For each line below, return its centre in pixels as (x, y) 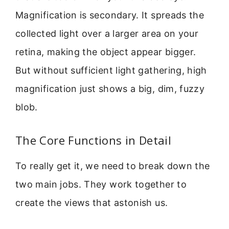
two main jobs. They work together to (101, 184)
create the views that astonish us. (92, 202)
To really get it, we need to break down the (113, 166)
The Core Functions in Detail (94, 140)
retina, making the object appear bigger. (106, 52)
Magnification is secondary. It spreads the (110, 15)
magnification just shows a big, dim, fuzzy (110, 89)
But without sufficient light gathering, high (111, 71)
